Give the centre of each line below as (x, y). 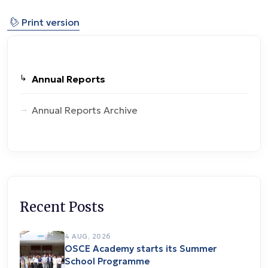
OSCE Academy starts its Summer (141, 249)
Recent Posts (62, 207)
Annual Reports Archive (85, 110)
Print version (49, 22)
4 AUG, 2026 (88, 237)
